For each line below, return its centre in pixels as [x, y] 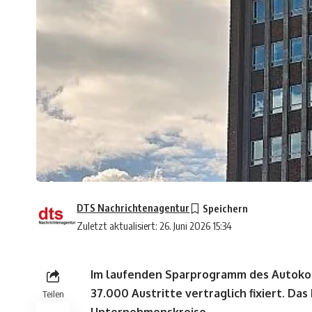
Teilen [53, 294]
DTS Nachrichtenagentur [133, 208]
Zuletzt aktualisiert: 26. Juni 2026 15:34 [155, 226]
